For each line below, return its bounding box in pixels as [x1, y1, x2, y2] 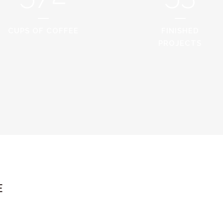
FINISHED [161, 26, 199, 36]
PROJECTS [158, 39, 202, 48]
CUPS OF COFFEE [7, 26, 79, 36]
